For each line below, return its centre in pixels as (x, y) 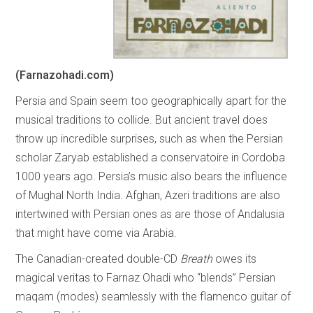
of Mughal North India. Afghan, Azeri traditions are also (148, 196)
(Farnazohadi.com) (65, 75)
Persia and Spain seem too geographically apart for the (151, 101)
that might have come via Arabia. (98, 233)
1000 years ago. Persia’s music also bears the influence (152, 177)
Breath (197, 259)
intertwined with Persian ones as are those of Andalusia (150, 214)
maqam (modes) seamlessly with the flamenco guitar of (153, 297)
